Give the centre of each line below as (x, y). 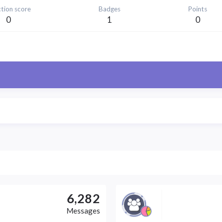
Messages (83, 211)
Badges (109, 9)
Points (198, 9)
